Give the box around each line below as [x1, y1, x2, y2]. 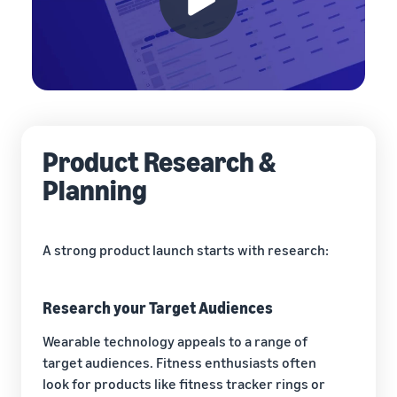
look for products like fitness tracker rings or [43, 374, 325, 393]
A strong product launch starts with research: [43, 240, 329, 259]
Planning [43, 172, 147, 206]
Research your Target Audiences [43, 297, 273, 317]
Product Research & [43, 144, 276, 178]
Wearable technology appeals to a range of [43, 331, 307, 350]
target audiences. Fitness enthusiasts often [43, 353, 316, 371]
